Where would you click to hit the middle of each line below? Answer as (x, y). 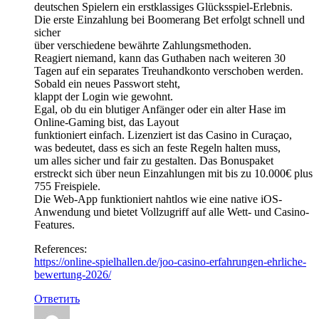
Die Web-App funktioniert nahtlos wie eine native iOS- (158, 199)
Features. (54, 224)
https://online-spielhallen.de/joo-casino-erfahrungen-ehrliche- (170, 261)
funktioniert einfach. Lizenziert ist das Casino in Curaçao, (163, 135)
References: (61, 249)
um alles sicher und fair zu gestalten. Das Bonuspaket (154, 160)
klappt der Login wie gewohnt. (104, 96)
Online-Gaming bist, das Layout (106, 122)
